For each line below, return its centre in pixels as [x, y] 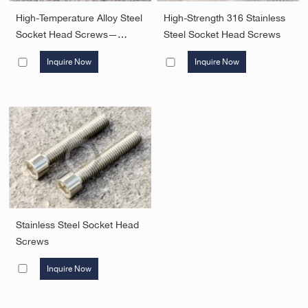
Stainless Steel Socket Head [78, 224]
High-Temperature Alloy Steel [79, 18]
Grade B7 [37, 51]
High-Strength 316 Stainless [225, 18]
